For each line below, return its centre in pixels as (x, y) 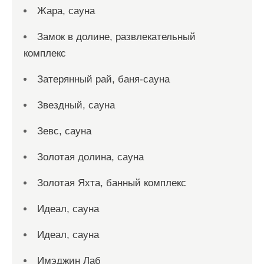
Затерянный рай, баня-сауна (103, 79)
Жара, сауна (66, 11)
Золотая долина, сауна (90, 157)
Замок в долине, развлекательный (116, 37)
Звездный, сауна (76, 105)
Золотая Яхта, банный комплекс (112, 183)
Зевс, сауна (64, 131)
